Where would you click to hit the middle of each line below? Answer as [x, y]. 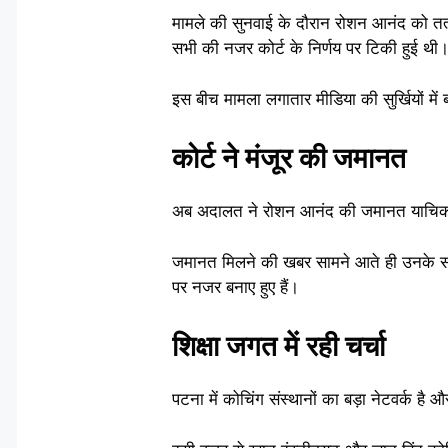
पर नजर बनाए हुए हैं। [235, 286]
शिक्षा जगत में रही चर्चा [278, 346]
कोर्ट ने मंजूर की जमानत [289, 158]
